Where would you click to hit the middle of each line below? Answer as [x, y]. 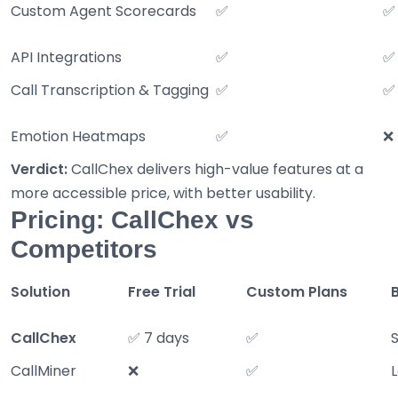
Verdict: [39, 170]
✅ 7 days [159, 338]
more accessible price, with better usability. [163, 194]
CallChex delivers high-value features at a [215, 170]
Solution [40, 292]
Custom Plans [297, 292]
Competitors [84, 250]
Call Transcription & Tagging [110, 91]
